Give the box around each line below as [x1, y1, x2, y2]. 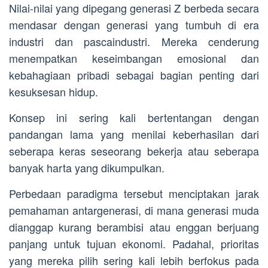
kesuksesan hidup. [9, 84, 98, 100]
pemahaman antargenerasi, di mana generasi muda [9, 202, 259, 218]
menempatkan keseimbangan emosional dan [9, 50, 259, 66]
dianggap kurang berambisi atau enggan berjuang [9, 219, 259, 235]
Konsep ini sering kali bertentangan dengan [9, 109, 259, 126]
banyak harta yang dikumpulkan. [9, 160, 165, 176]
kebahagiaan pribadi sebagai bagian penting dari [9, 67, 259, 83]
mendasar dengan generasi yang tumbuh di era [9, 17, 259, 33]
